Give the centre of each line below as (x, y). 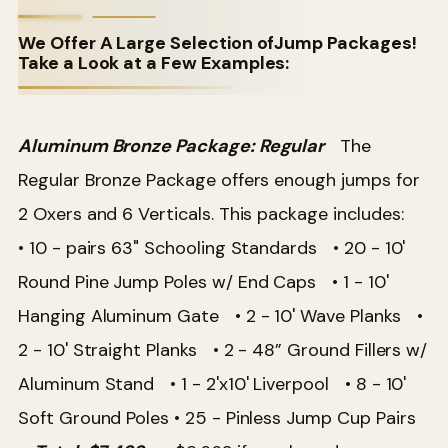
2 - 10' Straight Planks (115, 349)
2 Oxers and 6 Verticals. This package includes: (222, 213)
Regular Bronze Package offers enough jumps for (219, 179)
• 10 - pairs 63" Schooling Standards (175, 247)
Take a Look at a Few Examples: (154, 63)
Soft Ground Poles (94, 417)
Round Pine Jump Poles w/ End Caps (175, 281)
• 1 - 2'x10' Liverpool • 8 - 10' (288, 383)
